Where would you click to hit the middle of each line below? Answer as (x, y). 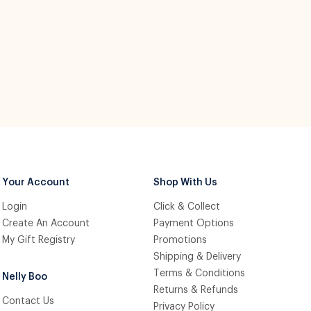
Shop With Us (185, 183)
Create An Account (46, 224)
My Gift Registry (39, 240)
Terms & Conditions (199, 274)
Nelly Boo (25, 277)
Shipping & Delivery (197, 257)
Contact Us (28, 301)
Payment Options (193, 224)
